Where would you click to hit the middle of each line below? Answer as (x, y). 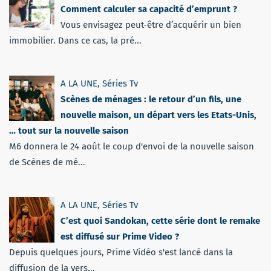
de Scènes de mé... (47, 162)
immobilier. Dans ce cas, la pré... (75, 40)
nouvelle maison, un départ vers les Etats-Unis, (158, 115)
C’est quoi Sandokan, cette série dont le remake (160, 220)
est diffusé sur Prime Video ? (120, 236)
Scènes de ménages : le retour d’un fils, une (151, 99)
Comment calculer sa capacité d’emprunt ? (149, 9)
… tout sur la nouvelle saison (69, 130)
